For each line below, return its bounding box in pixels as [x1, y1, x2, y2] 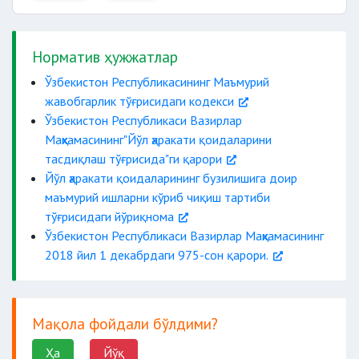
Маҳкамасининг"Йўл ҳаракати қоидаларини [45, 131, 272, 147]
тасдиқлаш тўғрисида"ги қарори [45, 151, 222, 167]
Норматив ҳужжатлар [32, 46, 178, 67]
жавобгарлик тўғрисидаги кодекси [45, 93, 234, 109]
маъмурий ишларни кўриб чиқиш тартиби [45, 189, 270, 205]
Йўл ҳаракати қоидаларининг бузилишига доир [45, 170, 297, 186]
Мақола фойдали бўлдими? [32, 313, 218, 333]
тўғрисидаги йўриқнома [45, 208, 174, 224]
